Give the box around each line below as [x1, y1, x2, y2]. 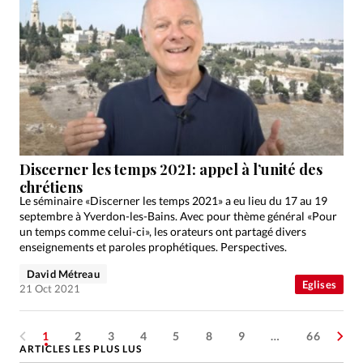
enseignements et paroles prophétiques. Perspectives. [19, 240, 287, 254]
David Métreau [27, 267, 100, 281]
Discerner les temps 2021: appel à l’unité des [19, 160, 322, 180]
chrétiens [19, 177, 83, 198]
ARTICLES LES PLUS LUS [19, 343, 142, 356]
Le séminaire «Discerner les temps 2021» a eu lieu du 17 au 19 [19, 194, 327, 208]
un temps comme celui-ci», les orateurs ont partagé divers [19, 224, 306, 239]
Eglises [301, 278, 336, 292]
